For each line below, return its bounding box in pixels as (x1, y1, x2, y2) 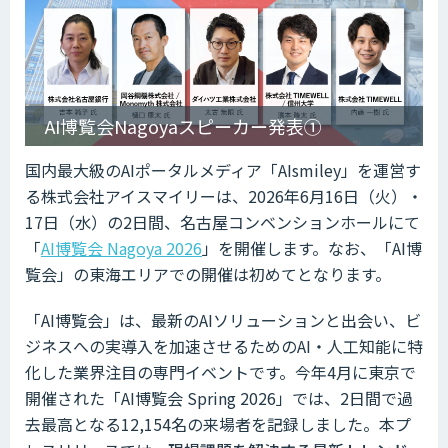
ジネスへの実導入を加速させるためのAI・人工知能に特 (25, 333, 423, 358)
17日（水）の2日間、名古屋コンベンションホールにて (25, 209, 420, 234)
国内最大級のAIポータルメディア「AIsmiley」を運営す (25, 157, 421, 182)
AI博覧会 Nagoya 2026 (41, 235, 202, 260)
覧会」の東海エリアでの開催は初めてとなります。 (25, 261, 391, 286)
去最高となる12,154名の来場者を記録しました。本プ (25, 411, 411, 436)
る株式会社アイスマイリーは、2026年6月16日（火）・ (25, 183, 423, 208)
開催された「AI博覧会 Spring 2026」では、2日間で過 (25, 385, 413, 410)
